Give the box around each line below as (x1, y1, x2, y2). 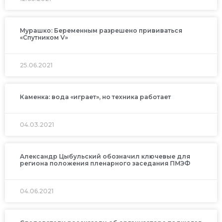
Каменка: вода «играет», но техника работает (20, 93, 171, 101)
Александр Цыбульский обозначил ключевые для (20, 152, 190, 160)
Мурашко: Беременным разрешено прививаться (20, 26, 182, 34)
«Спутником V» (20, 33, 68, 41)
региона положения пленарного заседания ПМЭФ (20, 159, 190, 167)
